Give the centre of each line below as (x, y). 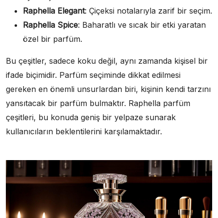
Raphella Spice (50, 25)
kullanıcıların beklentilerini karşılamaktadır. (84, 131)
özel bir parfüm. (53, 39)
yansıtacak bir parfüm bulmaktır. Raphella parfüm (98, 103)
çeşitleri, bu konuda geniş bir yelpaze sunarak (91, 117)
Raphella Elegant (54, 10)
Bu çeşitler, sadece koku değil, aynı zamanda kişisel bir (107, 61)
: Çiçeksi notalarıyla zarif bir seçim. (148, 10)
